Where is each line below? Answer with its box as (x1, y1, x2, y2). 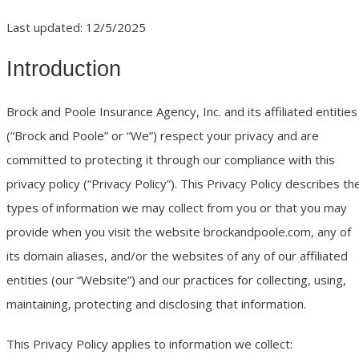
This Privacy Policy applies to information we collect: (6, 336, 292, 353)
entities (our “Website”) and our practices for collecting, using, (6, 272, 346, 288)
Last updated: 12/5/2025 (6, 18, 146, 35)
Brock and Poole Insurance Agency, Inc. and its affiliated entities (6, 103, 357, 120)
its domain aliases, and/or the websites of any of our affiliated (6, 248, 348, 264)
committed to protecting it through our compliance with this (6, 151, 335, 168)
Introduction (6, 56, 121, 81)
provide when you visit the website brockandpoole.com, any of (6, 224, 351, 240)
